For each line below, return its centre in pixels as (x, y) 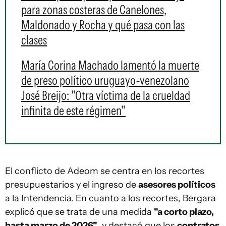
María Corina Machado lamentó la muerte (110, 65)
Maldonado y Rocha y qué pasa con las (103, 25)
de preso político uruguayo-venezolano (105, 80)
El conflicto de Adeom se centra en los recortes (105, 171)
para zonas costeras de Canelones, (94, 10)
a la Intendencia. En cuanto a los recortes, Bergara (110, 198)
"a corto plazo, (184, 212)
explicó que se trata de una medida (79, 212)
